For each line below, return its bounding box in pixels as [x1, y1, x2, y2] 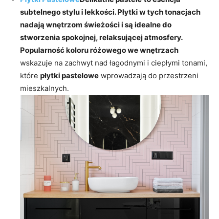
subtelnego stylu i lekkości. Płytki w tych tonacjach [20, 7, 200, 17]
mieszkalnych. [20, 83, 69, 93]
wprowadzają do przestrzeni [99, 70, 198, 80]
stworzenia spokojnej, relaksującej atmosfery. [20, 32, 182, 42]
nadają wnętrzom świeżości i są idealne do [20, 20, 172, 29]
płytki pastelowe [40, 70, 99, 80]
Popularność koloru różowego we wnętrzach [20, 45, 178, 55]
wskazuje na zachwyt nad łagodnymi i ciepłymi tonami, [20, 58, 207, 67]
